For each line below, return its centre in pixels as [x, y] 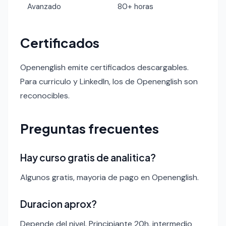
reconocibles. [45, 95]
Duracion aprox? [59, 204]
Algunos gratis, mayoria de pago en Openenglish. [109, 177]
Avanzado [44, 6]
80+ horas [136, 6]
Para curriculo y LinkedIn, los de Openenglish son [109, 81]
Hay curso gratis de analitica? [88, 157]
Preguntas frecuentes [90, 128]
